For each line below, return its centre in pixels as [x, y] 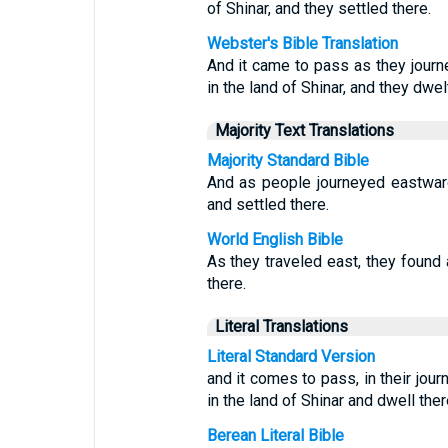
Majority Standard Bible [287, 160]
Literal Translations [281, 326]
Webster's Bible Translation [302, 43]
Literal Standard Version [290, 356]
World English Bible [274, 239]
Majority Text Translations [304, 130]
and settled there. [267, 204]
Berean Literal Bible [275, 435]
